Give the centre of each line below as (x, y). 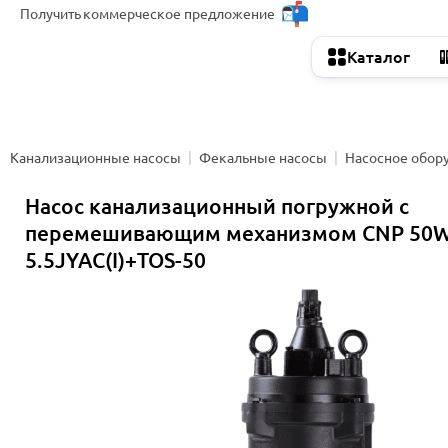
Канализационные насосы (95, 157)
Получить (50, 13)
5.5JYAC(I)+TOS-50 (115, 260)
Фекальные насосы (263, 157)
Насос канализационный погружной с (217, 206)
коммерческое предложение (179, 13)
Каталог (378, 57)
